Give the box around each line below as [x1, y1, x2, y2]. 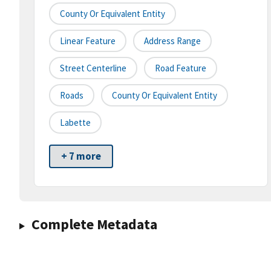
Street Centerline [60, 62, 126, 74]
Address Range [144, 35, 201, 47]
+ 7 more [61, 149, 101, 163]
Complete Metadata [31, 215, 157, 234]
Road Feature [155, 62, 206, 74]
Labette [60, 117, 91, 129]
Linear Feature [60, 35, 116, 47]
